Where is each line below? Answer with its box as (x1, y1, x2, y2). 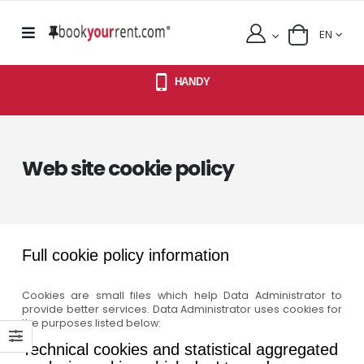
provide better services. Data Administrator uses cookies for (21, 301, 343, 316)
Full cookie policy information (21, 245, 229, 264)
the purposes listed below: (21, 315, 161, 330)
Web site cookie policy (21, 154, 235, 183)
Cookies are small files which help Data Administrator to (21, 288, 343, 302)
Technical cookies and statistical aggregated (21, 340, 338, 359)
